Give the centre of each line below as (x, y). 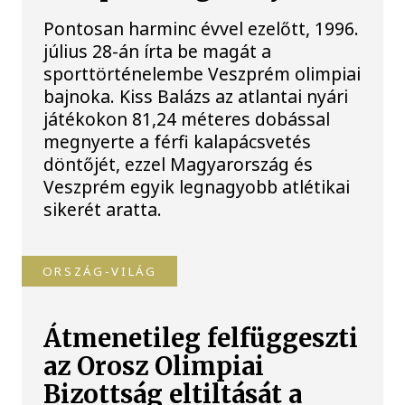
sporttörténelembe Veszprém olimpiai (202, 74)
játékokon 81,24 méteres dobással (187, 119)
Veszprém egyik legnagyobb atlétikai (197, 187)
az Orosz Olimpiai (154, 366)
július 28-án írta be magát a (158, 52)
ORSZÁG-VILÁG (99, 271)
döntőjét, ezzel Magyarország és (179, 165)
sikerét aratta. (103, 210)
